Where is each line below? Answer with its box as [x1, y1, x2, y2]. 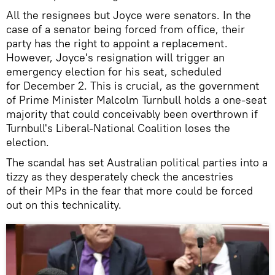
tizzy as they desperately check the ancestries [6, 169, 233, 184]
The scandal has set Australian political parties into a [6, 155, 268, 169]
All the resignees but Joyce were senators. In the [6, 7, 251, 22]
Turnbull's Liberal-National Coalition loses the [6, 120, 230, 135]
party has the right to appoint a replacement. [6, 36, 228, 50]
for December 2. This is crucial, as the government [6, 78, 259, 93]
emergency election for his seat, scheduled [6, 64, 222, 79]
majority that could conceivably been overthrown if [6, 106, 258, 121]
